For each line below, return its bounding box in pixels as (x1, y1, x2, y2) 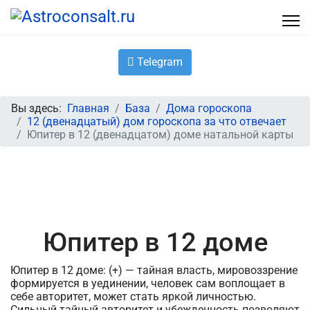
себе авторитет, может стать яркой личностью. (10, 290, 256, 303)
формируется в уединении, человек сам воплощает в (10, 277, 285, 290)
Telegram (134, 55, 183, 69)
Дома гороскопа (166, 102, 252, 115)
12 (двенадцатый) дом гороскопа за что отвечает (27, 115, 286, 128)
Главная (67, 102, 109, 115)
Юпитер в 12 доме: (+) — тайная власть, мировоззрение (10, 264, 298, 277)
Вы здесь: (11, 102, 67, 115)
